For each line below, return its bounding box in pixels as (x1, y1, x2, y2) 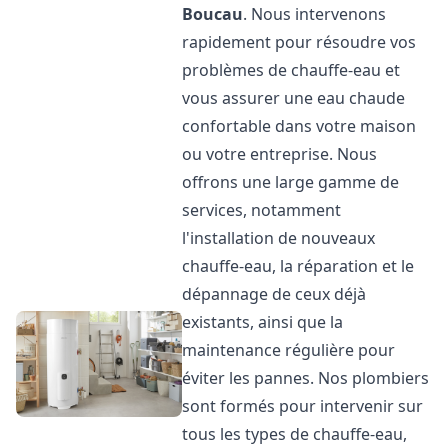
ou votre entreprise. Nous (182, 143, 378, 165)
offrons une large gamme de (182, 171, 400, 193)
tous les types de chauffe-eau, (182, 423, 408, 445)
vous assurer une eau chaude (182, 87, 406, 109)
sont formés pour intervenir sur (182, 395, 424, 417)
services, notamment (182, 199, 342, 221)
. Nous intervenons (243, 3, 387, 25)
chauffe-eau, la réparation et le (182, 255, 415, 277)
